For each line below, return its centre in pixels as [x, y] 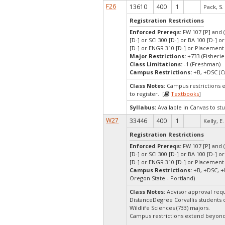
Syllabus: [143, 107]
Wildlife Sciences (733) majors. [170, 208]
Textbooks [185, 94]
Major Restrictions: [159, 56]
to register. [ [147, 94]
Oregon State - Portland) [162, 178]
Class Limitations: [157, 64]
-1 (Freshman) [202, 64]
